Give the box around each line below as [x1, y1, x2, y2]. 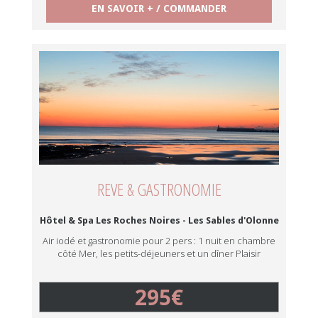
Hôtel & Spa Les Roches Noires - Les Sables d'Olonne [39, 215, 279, 226]
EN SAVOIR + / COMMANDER [92, 3, 226, 14]
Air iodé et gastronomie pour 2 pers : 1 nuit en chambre [43, 234, 275, 247]
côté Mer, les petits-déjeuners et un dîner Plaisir [57, 247, 261, 260]
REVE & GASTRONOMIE [97, 177, 221, 201]
